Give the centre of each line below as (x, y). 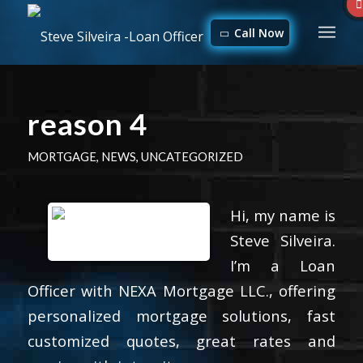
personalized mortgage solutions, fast (181, 315)
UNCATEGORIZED (192, 156)
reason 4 (87, 124)
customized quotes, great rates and (181, 340)
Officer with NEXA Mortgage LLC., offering (181, 290)
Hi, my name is (283, 215)
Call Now (258, 33)
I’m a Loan (283, 265)
